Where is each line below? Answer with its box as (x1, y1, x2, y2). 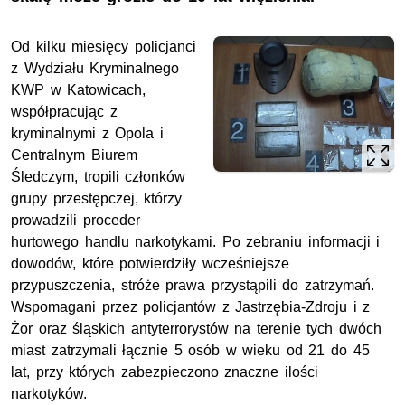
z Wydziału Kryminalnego (11, 61, 180, 77)
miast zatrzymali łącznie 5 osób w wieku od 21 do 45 (11, 343, 370, 359)
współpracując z (11, 104, 118, 120)
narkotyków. (11, 386, 87, 402)
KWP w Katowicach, (11, 82, 146, 99)
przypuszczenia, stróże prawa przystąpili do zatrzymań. (11, 278, 374, 294)
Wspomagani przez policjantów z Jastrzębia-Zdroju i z (11, 299, 371, 316)
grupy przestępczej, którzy (11, 191, 183, 207)
